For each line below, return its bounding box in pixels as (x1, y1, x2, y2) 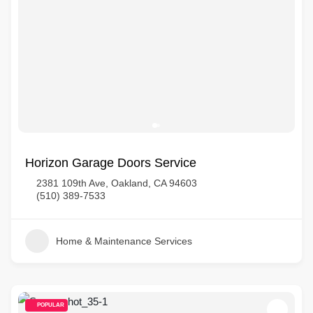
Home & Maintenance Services (56, 235, 192, 247)
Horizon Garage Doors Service (25, 156, 196, 170)
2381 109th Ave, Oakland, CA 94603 (36, 177, 197, 189)
